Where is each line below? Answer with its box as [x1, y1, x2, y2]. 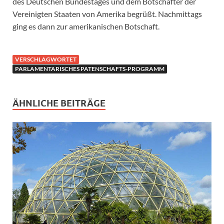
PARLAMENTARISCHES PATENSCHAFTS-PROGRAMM [15, 65, 164, 73]
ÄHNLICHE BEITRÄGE [12, 98, 105, 109]
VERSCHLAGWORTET [15, 55, 76, 63]
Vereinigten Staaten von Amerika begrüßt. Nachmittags [12, 9, 202, 19]
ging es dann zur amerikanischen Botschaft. [12, 21, 159, 31]
